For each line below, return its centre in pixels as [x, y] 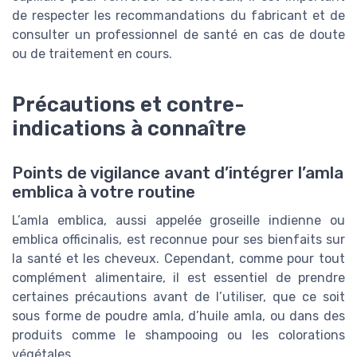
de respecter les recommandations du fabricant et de [178, 15]
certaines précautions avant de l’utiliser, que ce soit [178, 296]
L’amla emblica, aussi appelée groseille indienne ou [178, 220]
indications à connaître [129, 128]
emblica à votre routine [104, 192]
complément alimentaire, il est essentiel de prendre [178, 277]
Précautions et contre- [128, 104]
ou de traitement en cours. [92, 53]
